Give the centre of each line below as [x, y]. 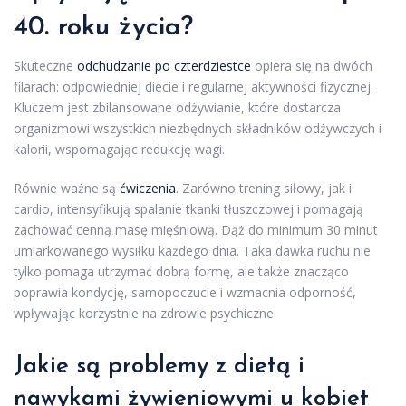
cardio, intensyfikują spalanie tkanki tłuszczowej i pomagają [188, 209]
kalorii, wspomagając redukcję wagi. [119, 150]
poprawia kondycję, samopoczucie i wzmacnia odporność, [185, 293]
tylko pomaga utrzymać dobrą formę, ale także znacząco [181, 272]
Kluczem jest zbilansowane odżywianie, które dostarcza [177, 108]
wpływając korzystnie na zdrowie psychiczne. [145, 314]
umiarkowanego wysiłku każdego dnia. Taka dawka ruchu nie [192, 251]
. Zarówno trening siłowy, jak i [264, 188]
